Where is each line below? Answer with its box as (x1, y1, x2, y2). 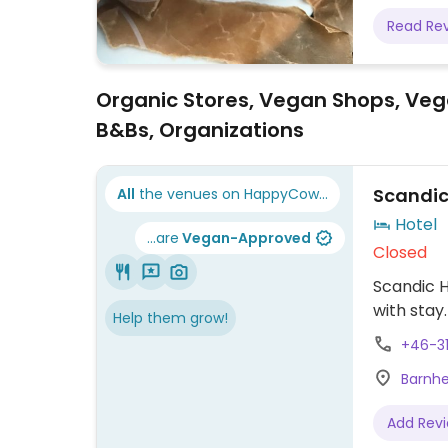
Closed (373, 241, 427, 265)
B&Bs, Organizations (96, 116, 304, 145)
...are (147, 228, 179, 249)
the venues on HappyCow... (135, 184, 328, 205)
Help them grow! (113, 308, 228, 329)
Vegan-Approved (179, 228, 311, 249)
